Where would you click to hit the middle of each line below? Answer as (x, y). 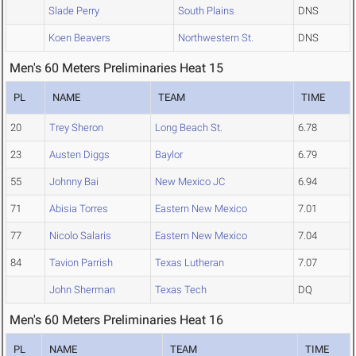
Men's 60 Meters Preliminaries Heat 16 (116, 320)
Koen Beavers (79, 38)
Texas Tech (181, 290)
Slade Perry (74, 11)
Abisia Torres (79, 209)
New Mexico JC (190, 182)
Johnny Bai (74, 182)
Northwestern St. (216, 38)
